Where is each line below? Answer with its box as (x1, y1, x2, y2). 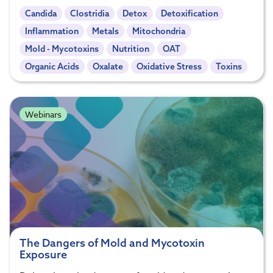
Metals (92, 26, 119, 37)
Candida (25, 8, 57, 19)
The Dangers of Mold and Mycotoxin (19, 235, 205, 250)
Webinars (24, 108, 62, 120)
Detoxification (160, 8, 218, 19)
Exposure (19, 247, 67, 261)
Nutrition (112, 43, 150, 54)
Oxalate (93, 60, 124, 72)
